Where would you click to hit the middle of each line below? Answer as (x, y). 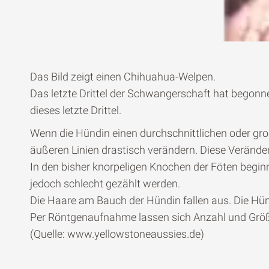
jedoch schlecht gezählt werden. (105, 184)
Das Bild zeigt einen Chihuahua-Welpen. (123, 77)
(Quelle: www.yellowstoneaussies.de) (117, 234)
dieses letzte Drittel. (76, 110)
